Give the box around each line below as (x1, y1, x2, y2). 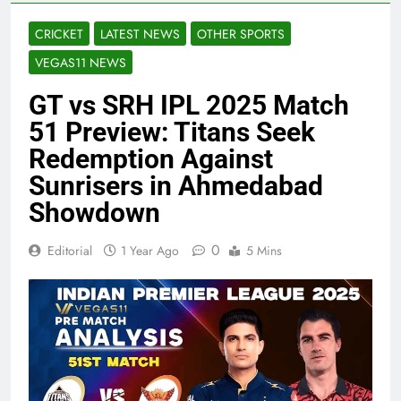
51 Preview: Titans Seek (29, 116, 315, 149)
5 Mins (246, 242, 282, 260)
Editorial (47, 242, 92, 260)
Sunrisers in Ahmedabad (29, 170, 323, 202)
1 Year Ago (121, 242, 179, 260)
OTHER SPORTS (197, 25, 285, 44)
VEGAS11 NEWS (35, 54, 126, 73)
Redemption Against (29, 143, 273, 175)
